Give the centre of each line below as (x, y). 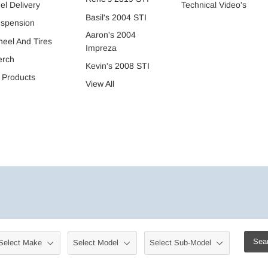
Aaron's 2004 (111, 34)
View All (100, 84)
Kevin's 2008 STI (118, 66)
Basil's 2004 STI (116, 17)
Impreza (101, 48)
